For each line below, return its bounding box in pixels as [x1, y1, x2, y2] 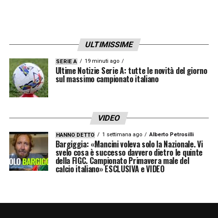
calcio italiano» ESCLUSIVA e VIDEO [55, 163, 164, 175]
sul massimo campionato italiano [55, 73, 159, 85]
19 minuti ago [84, 57, 119, 64]
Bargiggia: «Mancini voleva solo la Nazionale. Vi [55, 138, 203, 150]
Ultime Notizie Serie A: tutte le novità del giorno [55, 64, 207, 76]
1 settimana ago [102, 131, 142, 138]
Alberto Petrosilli [149, 131, 194, 138]
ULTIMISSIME [84, 39, 134, 49]
